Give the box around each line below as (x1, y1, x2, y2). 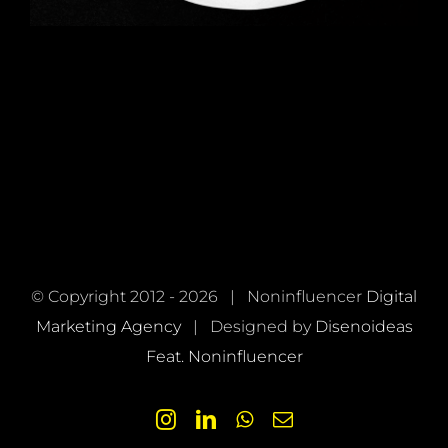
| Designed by (180, 316, 315, 336)
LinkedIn (214, 407, 289, 429)
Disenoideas (314, 316, 413, 336)
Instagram (174, 407, 257, 429)
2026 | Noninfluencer (179, 286, 366, 306)
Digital (366, 286, 417, 306)
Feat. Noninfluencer (145, 346, 303, 366)
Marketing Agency (35, 316, 181, 336)
